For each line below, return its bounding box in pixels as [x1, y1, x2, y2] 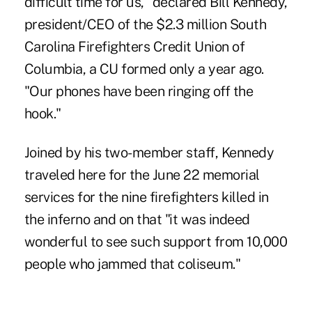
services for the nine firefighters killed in [24, 188, 269, 205]
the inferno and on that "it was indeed [24, 210, 250, 228]
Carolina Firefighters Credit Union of [24, 38, 245, 55]
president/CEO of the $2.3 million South [24, 15, 267, 33]
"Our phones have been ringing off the [24, 82, 253, 100]
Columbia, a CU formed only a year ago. [24, 60, 264, 77]
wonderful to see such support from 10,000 [24, 233, 288, 250]
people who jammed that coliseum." [24, 255, 241, 272]
